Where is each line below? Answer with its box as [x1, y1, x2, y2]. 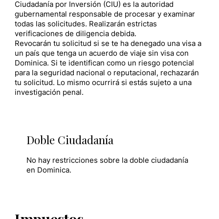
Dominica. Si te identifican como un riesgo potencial [15, 58, 194, 67]
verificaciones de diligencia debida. [15, 29, 136, 38]
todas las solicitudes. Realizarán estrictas [15, 19, 157, 28]
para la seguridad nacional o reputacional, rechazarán [15, 68, 199, 77]
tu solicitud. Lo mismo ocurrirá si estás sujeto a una [15, 78, 192, 87]
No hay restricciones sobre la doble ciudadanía [26, 155, 188, 165]
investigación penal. [15, 88, 84, 97]
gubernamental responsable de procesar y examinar [15, 9, 195, 19]
